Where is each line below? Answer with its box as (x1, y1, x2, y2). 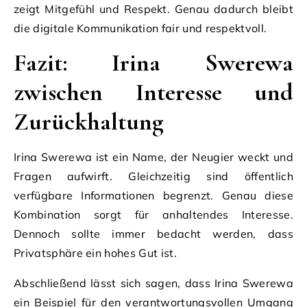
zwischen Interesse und (14, 77, 293, 107)
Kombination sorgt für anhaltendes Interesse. (14, 207, 293, 221)
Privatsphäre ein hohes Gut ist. (14, 245, 177, 260)
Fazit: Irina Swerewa (14, 47, 293, 77)
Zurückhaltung (14, 106, 164, 136)
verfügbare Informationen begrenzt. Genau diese (14, 188, 293, 202)
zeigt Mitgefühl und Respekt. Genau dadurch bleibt (14, 1, 293, 16)
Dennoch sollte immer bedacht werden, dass (14, 226, 293, 241)
